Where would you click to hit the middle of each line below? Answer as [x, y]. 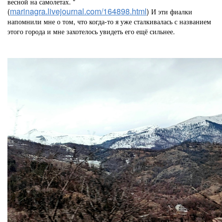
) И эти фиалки [169, 11]
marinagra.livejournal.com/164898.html [78, 11]
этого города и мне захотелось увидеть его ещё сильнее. [91, 31]
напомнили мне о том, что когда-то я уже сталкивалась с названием [109, 21]
